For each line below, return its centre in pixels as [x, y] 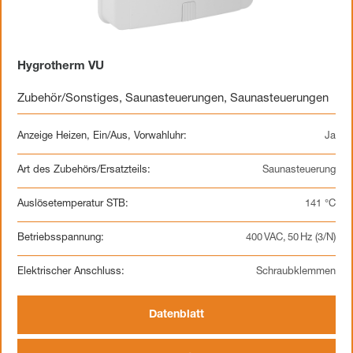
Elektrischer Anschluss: [71, 272]
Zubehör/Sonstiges [68, 99]
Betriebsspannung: [61, 238]
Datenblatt [176, 315]
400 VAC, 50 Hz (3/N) [291, 238]
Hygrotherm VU [61, 67]
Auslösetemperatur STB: [73, 204]
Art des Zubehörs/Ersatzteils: [84, 171]
